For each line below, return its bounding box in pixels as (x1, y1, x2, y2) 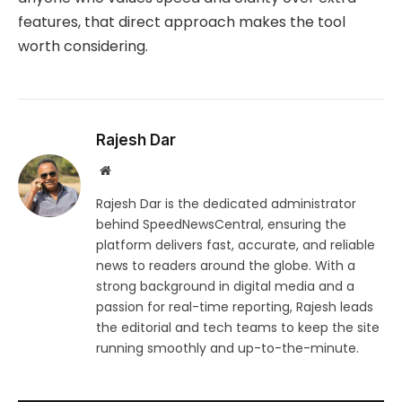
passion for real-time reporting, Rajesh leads (96, 297, 373, 316)
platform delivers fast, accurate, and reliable (96, 235, 375, 254)
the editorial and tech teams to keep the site (96, 318, 380, 336)
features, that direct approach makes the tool (18, 11, 345, 32)
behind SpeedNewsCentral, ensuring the (96, 214, 346, 233)
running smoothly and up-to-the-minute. (96, 338, 359, 357)
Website (109, 162, 150, 176)
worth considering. (18, 35, 148, 57)
